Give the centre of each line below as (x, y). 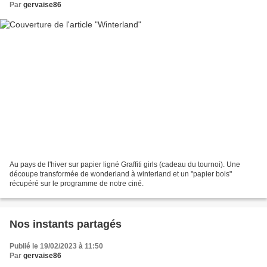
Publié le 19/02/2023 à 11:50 (56, 246)
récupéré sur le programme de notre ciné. (77, 183)
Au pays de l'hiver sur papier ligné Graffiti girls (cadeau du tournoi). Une (125, 164)
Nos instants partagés (66, 224)
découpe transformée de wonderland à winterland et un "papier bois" (121, 174)
